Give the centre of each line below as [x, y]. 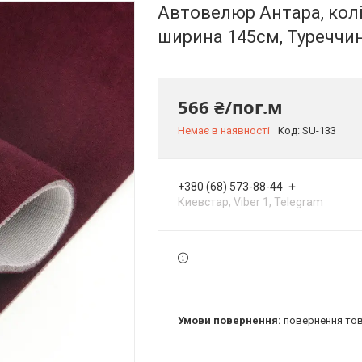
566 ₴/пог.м [230, 107]
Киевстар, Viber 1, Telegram [250, 202]
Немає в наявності [224, 130]
